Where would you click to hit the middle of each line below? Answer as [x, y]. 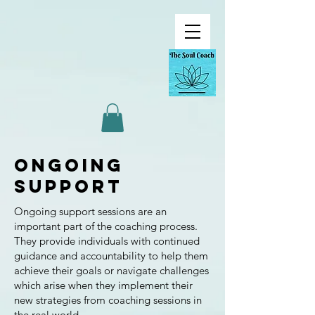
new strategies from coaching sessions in [108, 300]
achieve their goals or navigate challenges [111, 270]
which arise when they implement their [103, 285]
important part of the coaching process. [106, 226]
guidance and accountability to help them [111, 255]
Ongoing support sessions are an [90, 211]
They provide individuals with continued [107, 240]
